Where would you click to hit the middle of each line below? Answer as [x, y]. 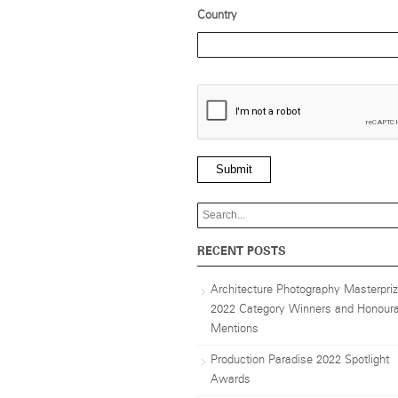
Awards [231, 380]
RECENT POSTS [242, 251]
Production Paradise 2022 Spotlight [300, 361]
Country [217, 15]
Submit [234, 170]
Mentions [235, 330]
